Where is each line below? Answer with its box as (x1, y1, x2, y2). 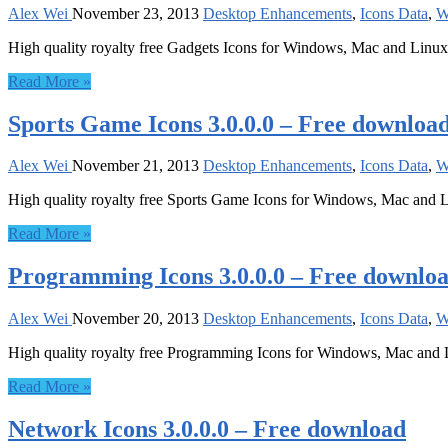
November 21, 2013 (72, 157, 199, 175)
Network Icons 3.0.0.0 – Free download (8, 416, 406, 443)
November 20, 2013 (72, 310, 199, 328)
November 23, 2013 (72, 4, 199, 22)
